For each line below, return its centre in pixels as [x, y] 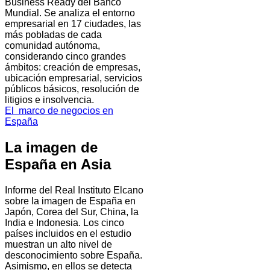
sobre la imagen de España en [70, 201]
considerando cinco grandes [65, 56]
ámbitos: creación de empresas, [73, 67]
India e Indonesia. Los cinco [64, 222]
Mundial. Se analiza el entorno [70, 13]
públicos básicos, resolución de [72, 89]
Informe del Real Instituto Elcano [74, 190]
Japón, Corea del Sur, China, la [72, 212]
